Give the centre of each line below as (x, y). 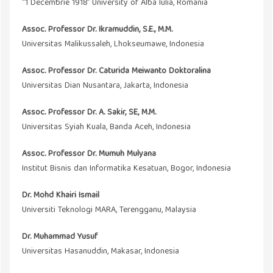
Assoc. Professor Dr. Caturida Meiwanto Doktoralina (116, 72)
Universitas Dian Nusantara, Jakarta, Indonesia (105, 86)
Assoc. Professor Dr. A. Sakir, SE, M (85, 113)
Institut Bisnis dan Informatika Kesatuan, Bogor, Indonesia (126, 169)
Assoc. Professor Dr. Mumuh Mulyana (89, 154)
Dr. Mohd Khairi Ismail (61, 196)
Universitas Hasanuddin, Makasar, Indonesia (101, 252)
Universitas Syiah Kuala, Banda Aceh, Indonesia (106, 128)
